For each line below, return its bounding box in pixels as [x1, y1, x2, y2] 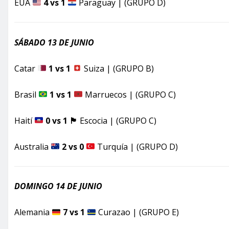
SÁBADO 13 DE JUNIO [14, 36, 94, 48]
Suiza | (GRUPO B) [82, 62, 154, 74]
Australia [14, 141, 51, 152]
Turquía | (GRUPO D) [95, 141, 178, 152]
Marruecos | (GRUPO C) [83, 88, 176, 100]
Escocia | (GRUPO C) [78, 114, 157, 126]
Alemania [14, 207, 52, 218]
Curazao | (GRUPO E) [96, 207, 179, 218]
